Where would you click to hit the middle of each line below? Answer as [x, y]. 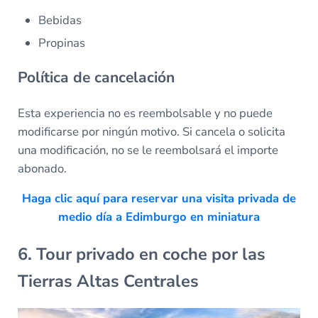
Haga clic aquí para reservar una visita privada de [159, 198]
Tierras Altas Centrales [108, 281]
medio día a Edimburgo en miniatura [159, 216]
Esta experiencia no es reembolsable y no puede [145, 113]
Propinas [62, 43]
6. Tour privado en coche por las [141, 254]
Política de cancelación [96, 77]
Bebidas [60, 21]
